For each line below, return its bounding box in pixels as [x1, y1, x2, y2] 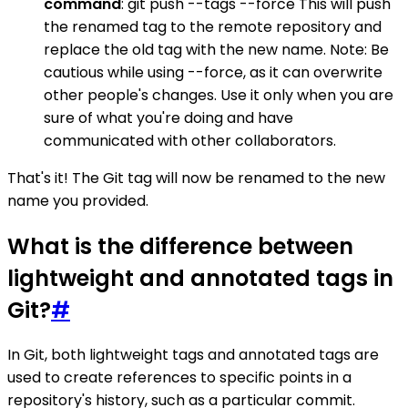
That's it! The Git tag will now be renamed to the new [7, 167, 385, 189]
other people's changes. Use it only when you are [44, 84, 393, 106]
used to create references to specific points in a [7, 367, 352, 389]
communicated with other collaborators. [44, 129, 336, 151]
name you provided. [7, 189, 148, 211]
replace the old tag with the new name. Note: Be [44, 38, 389, 60]
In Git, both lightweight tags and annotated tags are [7, 344, 379, 366]
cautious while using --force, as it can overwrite [44, 61, 382, 83]
